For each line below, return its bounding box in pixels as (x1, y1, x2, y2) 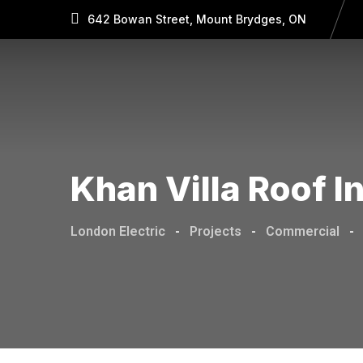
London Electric (70, 224, 165, 239)
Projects (190, 224, 241, 239)
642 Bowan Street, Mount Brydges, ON (88, 12, 306, 26)
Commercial (266, 224, 340, 239)
